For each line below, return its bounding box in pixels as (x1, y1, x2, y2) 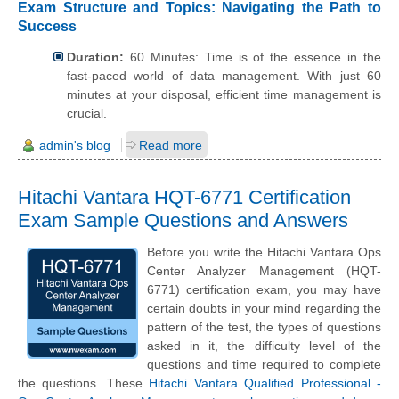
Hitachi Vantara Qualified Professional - (149, 376, 382, 391)
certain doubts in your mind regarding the (147, 301, 381, 316)
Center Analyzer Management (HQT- (147, 264, 381, 279)
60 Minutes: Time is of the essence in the (124, 50, 381, 65)
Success (18, 19, 77, 35)
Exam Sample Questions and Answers (18, 208, 348, 232)
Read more (139, 137, 202, 152)
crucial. (67, 106, 107, 121)
